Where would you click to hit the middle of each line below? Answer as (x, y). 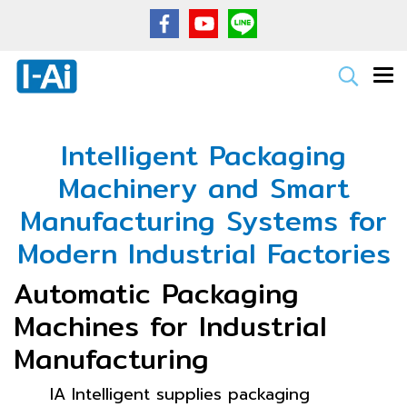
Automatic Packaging (156, 293)
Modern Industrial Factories (203, 253)
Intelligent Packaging (203, 155)
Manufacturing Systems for (203, 221)
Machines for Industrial (170, 326)
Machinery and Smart (203, 188)
